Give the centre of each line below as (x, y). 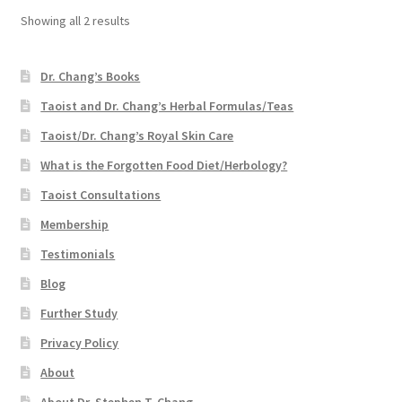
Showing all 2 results (75, 20)
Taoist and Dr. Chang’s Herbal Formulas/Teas (167, 105)
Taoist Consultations (101, 194)
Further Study (79, 313)
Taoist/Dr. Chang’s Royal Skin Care (137, 135)
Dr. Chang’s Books (91, 76)
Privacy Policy (80, 342)
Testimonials (78, 253)
